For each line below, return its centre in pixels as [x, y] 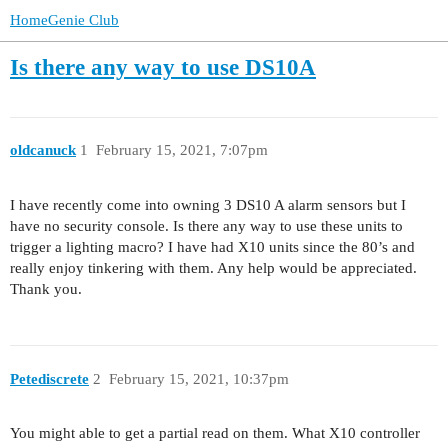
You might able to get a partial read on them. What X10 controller [215, 433]
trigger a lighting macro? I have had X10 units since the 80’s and [212, 247]
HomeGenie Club [64, 20]
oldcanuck [43, 150]
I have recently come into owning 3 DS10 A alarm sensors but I [208, 205]
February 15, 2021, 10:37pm [198, 378]
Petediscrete [49, 378]
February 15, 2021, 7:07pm [181, 150]
